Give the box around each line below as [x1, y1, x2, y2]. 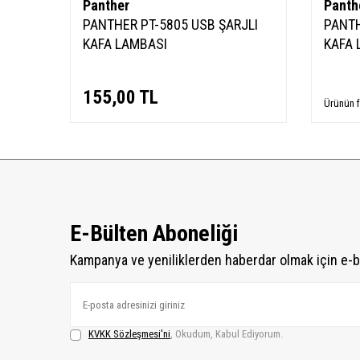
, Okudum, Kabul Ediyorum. [170, 328, 283, 340]
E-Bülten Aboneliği [70, 220, 238, 247]
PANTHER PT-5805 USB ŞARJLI [83, 16, 258, 33]
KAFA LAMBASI [83, 35, 167, 52]
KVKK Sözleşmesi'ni [88, 328, 170, 340]
